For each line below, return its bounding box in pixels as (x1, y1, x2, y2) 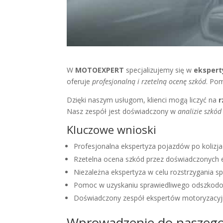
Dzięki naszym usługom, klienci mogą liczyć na (67, 95, 219, 105)
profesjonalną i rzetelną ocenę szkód (92, 77, 207, 87)
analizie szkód (178, 107, 222, 116)
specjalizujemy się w (124, 65, 194, 75)
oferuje (67, 77, 93, 87)
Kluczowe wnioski (67, 122, 157, 137)
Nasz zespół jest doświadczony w (67, 107, 178, 116)
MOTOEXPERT (75, 65, 124, 75)
